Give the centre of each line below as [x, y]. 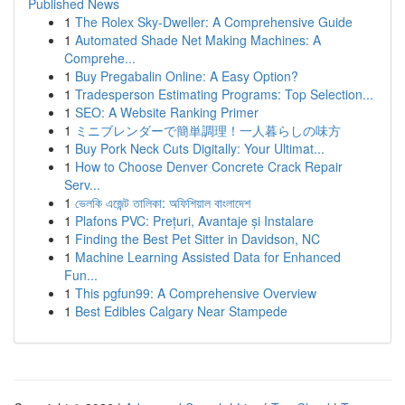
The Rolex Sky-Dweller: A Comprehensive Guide [214, 22]
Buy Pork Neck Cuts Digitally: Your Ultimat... [200, 148]
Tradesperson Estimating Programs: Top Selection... [224, 94]
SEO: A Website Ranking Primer [167, 112]
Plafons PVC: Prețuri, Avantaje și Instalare [194, 221]
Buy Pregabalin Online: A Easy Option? [187, 76]
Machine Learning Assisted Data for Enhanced [208, 257]
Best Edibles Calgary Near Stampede [181, 311]
